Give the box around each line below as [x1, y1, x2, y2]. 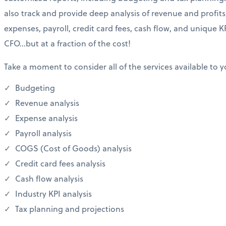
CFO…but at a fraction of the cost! [4, 37, 131, 49]
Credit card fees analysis [13, 157, 105, 169]
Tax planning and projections [13, 203, 124, 215]
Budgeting [13, 82, 55, 94]
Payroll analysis [13, 127, 72, 139]
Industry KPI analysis [13, 188, 92, 200]
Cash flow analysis [13, 173, 83, 185]
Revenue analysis [13, 97, 79, 109]
